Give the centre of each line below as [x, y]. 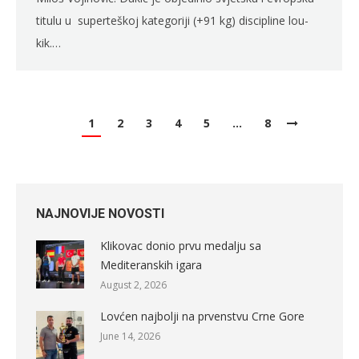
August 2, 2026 [133, 285]
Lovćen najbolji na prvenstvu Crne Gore [202, 317]
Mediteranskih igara [151, 265]
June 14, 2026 [130, 337]
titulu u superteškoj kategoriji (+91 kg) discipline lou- [172, 21]
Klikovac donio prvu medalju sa [181, 246]
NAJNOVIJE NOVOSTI [100, 214]
